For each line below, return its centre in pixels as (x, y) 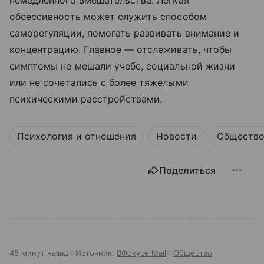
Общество (193, 253)
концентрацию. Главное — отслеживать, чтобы (121, 49)
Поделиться (187, 170)
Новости (176, 136)
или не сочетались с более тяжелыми (99, 82)
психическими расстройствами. (86, 99)
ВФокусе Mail (141, 253)
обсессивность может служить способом (108, 16)
